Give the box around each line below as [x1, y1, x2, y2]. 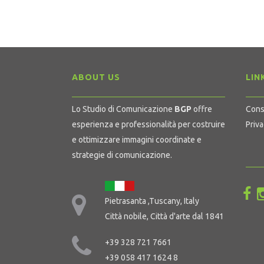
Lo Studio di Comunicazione [72, 104, 174, 114]
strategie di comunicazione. [72, 150, 172, 160]
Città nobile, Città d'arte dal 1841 [105, 212, 224, 221]
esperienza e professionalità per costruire [72, 120, 225, 129]
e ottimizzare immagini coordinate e [72, 135, 202, 144]
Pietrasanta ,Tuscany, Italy [105, 196, 199, 206]
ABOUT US [72, 72, 120, 82]
